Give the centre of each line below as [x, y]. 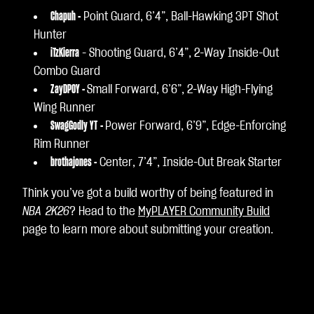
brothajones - [74, 163]
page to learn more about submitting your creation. [148, 230]
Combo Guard [67, 71]
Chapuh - [66, 17]
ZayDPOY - [69, 90]
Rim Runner [62, 144]
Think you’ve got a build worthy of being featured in [148, 193]
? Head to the [104, 212]
